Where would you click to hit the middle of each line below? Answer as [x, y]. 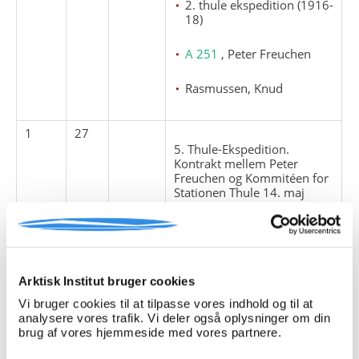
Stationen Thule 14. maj [240, 192]
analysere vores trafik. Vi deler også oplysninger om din [174, 318]
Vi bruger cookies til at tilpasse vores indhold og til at [166, 304]
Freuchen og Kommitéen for [252, 177]
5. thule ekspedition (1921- [260, 237]
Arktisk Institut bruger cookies [107, 280]
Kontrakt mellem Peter [236, 163]
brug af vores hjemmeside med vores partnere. [150, 333]
